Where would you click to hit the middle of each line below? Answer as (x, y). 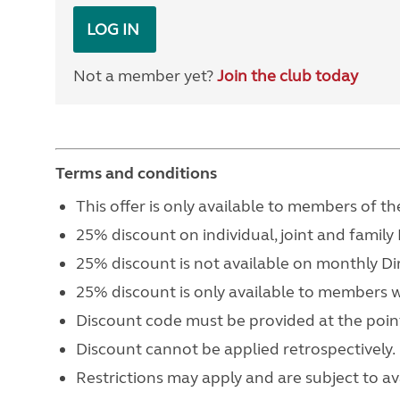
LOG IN (115, 29)
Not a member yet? (145, 76)
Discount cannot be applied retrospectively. (235, 349)
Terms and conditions (138, 173)
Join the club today (287, 76)
